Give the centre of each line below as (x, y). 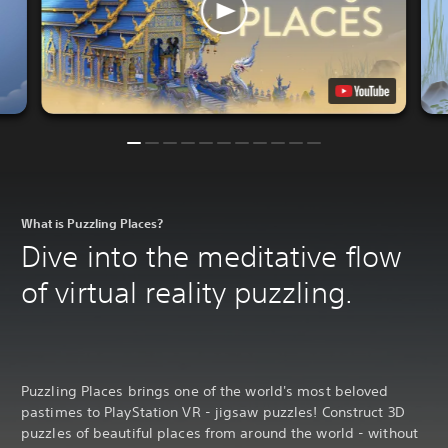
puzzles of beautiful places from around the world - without (219, 432)
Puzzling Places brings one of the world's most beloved (205, 390)
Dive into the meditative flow (211, 256)
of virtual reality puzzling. (187, 292)
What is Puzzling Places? (92, 222)
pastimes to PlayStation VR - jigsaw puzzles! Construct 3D (213, 411)
